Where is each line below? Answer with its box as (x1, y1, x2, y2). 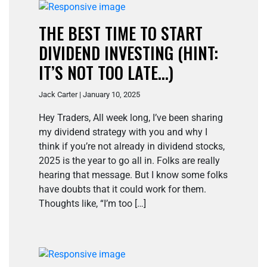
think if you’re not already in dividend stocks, (39, 141, 225, 153)
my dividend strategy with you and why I (39, 126, 207, 138)
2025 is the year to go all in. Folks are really (39, 155, 220, 167)
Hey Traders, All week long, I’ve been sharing (39, 112, 223, 124)
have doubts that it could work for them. (39, 184, 206, 195)
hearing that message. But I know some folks (39, 169, 228, 181)
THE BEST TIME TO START (39, 21, 203, 46)
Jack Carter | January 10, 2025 (39, 90, 140, 100)
